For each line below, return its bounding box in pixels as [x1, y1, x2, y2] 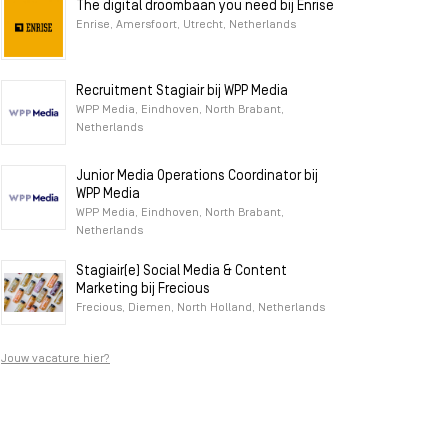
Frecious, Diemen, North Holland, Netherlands [76, 302, 325, 314]
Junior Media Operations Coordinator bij [76, 169, 318, 184]
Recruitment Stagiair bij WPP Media [76, 84, 288, 99]
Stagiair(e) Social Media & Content [76, 264, 287, 279]
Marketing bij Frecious [76, 282, 210, 297]
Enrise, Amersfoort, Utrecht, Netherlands [76, 19, 296, 31]
